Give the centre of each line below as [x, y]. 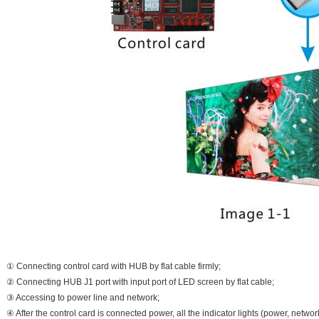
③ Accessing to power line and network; [83, 297]
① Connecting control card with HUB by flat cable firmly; [114, 266]
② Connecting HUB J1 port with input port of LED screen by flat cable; [140, 282]
